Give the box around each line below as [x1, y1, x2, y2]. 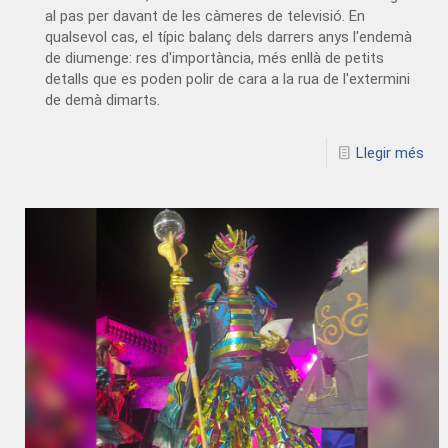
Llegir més [355, 143, 424, 162]
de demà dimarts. [45, 90, 161, 109]
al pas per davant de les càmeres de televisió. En [45, 6, 366, 25]
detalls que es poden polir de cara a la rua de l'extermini [45, 69, 411, 88]
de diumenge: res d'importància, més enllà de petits [45, 48, 385, 67]
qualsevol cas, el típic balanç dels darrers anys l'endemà [45, 27, 413, 46]
